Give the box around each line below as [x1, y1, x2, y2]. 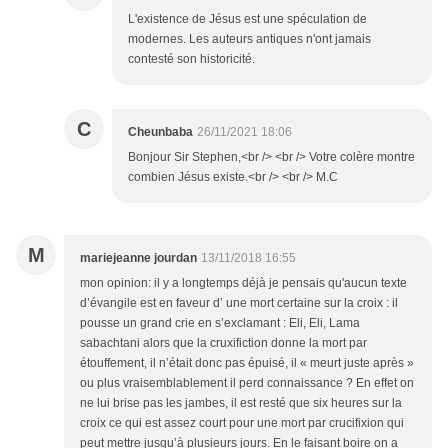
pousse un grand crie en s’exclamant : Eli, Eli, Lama [80, 316, 360, 331]
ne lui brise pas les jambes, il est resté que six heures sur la [80, 396, 402, 411]
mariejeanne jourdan [80, 251, 197, 266]
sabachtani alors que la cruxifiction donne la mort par [80, 336, 367, 351]
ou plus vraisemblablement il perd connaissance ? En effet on [80, 376, 414, 391]
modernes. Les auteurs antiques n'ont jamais [128, 32, 371, 47]
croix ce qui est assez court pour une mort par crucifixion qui [80, 416, 404, 431]
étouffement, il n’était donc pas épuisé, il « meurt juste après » [80, 356, 414, 371]
